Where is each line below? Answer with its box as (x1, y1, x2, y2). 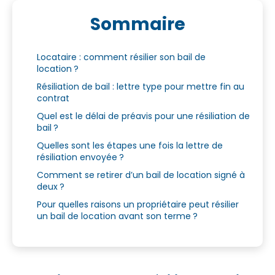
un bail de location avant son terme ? (37, 209, 200, 222)
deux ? (37, 180, 67, 193)
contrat (37, 91, 72, 104)
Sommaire (90, 12, 185, 36)
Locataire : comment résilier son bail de (37, 50, 206, 63)
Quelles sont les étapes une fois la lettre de (37, 139, 223, 152)
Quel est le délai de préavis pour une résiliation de (37, 109, 250, 122)
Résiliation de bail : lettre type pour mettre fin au (37, 80, 244, 93)
